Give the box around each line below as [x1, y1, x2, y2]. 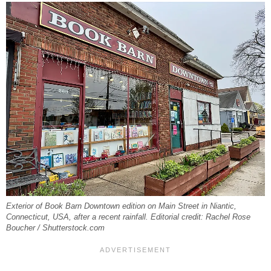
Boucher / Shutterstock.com [6, 223, 105, 232]
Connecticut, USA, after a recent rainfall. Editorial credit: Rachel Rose [6, 212, 250, 221]
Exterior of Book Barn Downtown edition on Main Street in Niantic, [6, 201, 237, 211]
